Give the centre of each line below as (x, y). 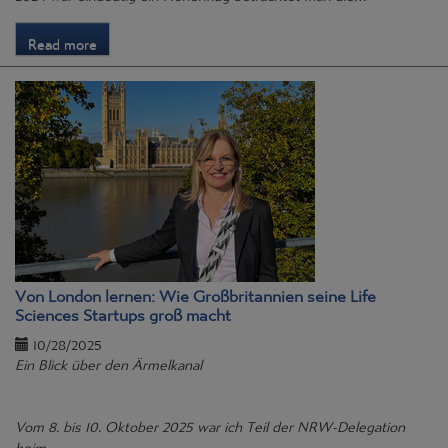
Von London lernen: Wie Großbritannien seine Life (195, 291)
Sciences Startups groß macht (123, 310)
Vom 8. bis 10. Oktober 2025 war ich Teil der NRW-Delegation (210, 422)
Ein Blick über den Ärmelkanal (108, 360)
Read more (62, 39)
